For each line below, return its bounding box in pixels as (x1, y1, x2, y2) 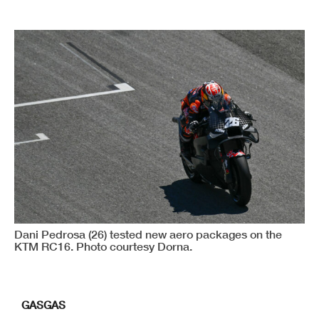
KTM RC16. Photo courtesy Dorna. (14, 239, 192, 253)
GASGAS (21, 298, 66, 312)
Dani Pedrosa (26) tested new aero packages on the (14, 227, 282, 241)
